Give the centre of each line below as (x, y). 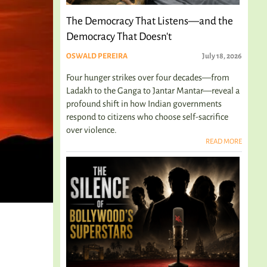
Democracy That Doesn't (119, 37)
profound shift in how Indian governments (144, 104)
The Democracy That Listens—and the (150, 21)
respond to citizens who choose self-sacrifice (147, 117)
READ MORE (224, 142)
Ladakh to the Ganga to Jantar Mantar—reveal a (153, 91)
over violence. (91, 130)
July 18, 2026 (222, 56)
